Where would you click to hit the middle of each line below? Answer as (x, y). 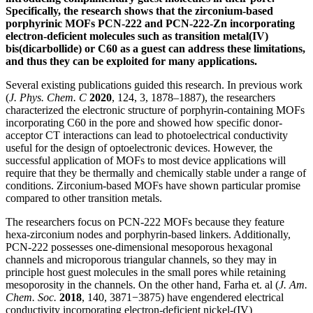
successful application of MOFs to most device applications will (146, 161)
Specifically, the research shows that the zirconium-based (139, 11)
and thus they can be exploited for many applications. (133, 61)
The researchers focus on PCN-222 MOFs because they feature (145, 222)
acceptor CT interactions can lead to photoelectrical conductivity (147, 136)
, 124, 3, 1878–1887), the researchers (194, 98)
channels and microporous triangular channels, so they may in (141, 260)
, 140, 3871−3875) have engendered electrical (183, 298)
